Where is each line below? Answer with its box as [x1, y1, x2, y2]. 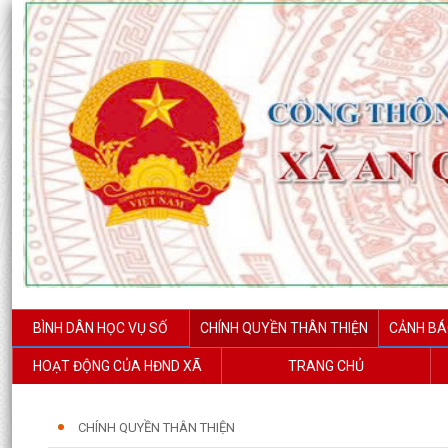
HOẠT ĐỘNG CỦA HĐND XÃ [32, 358, 202, 374]
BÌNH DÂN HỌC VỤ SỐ [33, 320, 168, 336]
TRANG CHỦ [288, 358, 364, 374]
